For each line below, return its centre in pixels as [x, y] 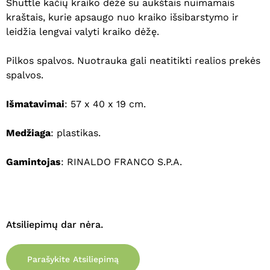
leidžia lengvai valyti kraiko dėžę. [83, 32]
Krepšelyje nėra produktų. [149, 179]
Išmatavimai [35, 104]
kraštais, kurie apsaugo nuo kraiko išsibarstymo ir [122, 17]
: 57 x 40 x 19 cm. [105, 104]
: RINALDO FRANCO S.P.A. [121, 162]
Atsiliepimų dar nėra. [55, 225]
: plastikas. [76, 133]
